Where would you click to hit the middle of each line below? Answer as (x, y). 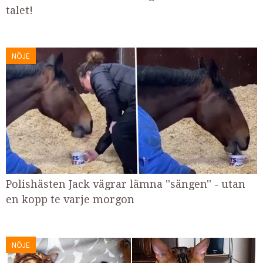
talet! (19, 10)
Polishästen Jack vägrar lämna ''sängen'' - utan (126, 184)
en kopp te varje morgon (70, 199)
